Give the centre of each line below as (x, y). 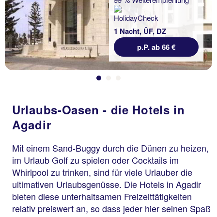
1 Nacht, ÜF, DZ (140, 31)
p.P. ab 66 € (156, 47)
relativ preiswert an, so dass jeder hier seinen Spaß (111, 208)
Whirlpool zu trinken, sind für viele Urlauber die (102, 172)
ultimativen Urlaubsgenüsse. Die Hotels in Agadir (107, 184)
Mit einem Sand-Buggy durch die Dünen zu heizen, (110, 147)
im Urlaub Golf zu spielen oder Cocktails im (95, 160)
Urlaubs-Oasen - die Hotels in (99, 109)
